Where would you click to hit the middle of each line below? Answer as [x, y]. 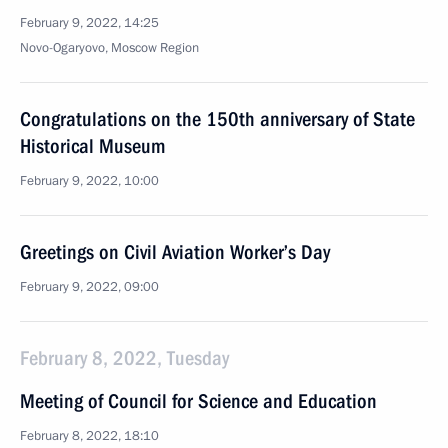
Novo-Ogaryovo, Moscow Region [109, 48]
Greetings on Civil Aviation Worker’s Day [175, 252]
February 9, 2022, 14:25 [89, 23]
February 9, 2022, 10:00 [89, 181]
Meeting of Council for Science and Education [198, 401]
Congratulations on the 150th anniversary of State [217, 119]
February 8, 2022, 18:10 [89, 436]
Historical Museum [92, 146]
